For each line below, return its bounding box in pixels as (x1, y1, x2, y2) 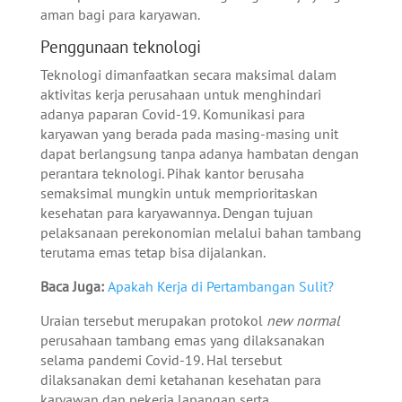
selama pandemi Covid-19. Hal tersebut (39, 350, 282, 369)
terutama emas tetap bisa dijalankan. (39, 242, 266, 261)
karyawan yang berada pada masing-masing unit (39, 124, 338, 143)
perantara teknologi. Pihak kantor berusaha (39, 163, 304, 182)
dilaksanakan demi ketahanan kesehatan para (39, 370, 321, 389)
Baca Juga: (39, 276, 108, 295)
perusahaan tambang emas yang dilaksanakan (39, 330, 325, 349)
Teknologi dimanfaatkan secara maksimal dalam (39, 65, 336, 83)
